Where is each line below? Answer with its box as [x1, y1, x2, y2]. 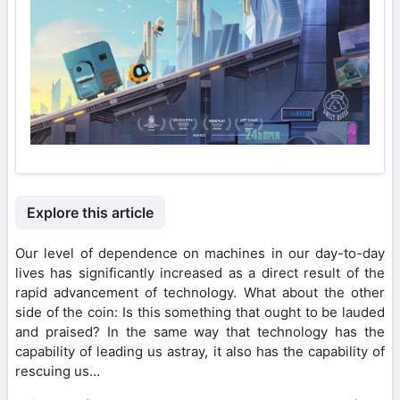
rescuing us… [15, 362, 100, 379]
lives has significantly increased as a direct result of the [15, 263, 385, 281]
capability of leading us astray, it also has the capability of [15, 342, 385, 360]
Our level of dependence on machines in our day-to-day [15, 244, 385, 262]
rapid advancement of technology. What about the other [15, 283, 385, 301]
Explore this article [27, 203, 154, 221]
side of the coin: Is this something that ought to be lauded [15, 303, 385, 321]
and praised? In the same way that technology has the [15, 322, 385, 340]
